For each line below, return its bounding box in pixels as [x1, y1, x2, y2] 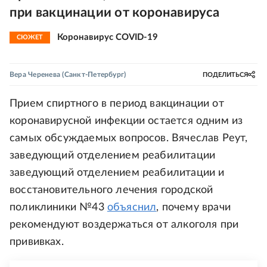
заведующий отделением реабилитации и [10, 167, 225, 178]
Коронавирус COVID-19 [57, 33, 158, 42]
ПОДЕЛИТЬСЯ [203, 71, 248, 78]
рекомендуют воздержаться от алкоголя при [10, 219, 239, 230]
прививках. [10, 237, 64, 247]
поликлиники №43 [10, 202, 107, 213]
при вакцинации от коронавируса [10, 6, 220, 19]
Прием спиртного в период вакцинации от [10, 98, 224, 109]
